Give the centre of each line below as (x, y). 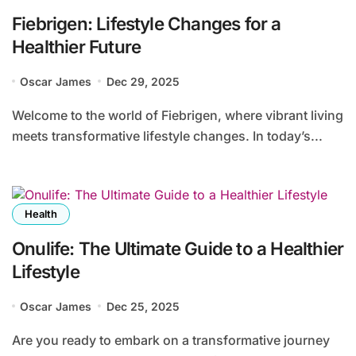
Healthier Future (77, 46)
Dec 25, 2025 (143, 306)
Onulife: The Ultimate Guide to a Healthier (178, 248)
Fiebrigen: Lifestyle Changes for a (147, 23)
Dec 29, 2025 (143, 81)
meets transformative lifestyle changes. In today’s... (167, 135)
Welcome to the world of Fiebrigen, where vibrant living (18, 115)
